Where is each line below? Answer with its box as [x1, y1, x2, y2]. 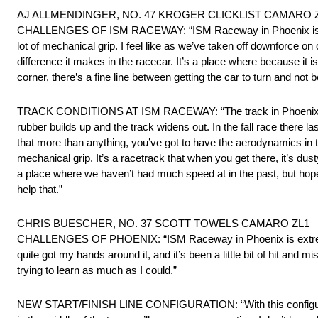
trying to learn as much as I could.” [17, 264, 177, 277]
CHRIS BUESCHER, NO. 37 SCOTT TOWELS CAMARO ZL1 [17, 217, 309, 230]
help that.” [17, 183, 62, 196]
